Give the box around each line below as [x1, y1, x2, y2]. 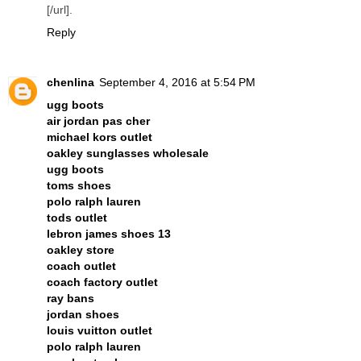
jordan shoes [47, 307, 119, 321]
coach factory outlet [47, 275, 158, 288]
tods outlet [47, 210, 107, 224]
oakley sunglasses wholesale [47, 146, 209, 160]
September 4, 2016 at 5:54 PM [99, 75, 255, 89]
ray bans [47, 291, 94, 305]
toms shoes [47, 178, 111, 192]
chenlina [47, 75, 94, 89]
